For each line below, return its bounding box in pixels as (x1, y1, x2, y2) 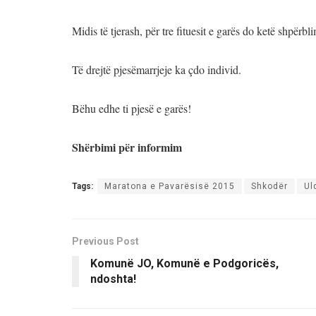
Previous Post (72, 235, 139, 247)
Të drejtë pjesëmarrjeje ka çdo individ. (72, 61, 241, 77)
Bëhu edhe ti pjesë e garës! (72, 100, 191, 116)
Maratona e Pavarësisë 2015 (104, 181, 235, 191)
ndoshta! (90, 272, 136, 286)
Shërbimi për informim (72, 138, 182, 155)
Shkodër (251, 181, 288, 191)
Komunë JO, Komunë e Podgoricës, (90, 256, 279, 270)
